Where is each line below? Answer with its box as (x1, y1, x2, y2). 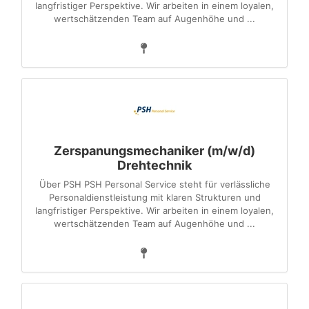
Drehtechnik (117, 158, 192, 172)
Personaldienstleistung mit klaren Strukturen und (48, 192, 261, 203)
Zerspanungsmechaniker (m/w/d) (54, 143, 255, 158)
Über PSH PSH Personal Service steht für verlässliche (39, 179, 270, 190)
